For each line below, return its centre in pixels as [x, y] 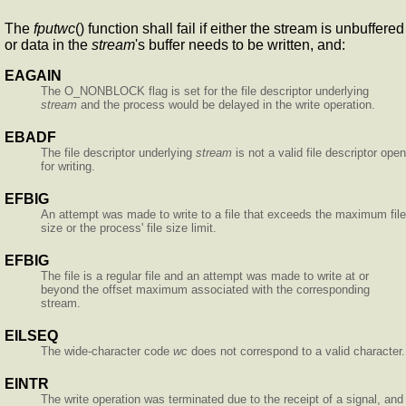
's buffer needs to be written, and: [240, 45]
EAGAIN [33, 76]
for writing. [68, 167]
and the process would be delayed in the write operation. [226, 105]
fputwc [54, 29]
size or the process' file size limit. [129, 228]
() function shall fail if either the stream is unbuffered [240, 29]
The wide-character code [107, 352]
